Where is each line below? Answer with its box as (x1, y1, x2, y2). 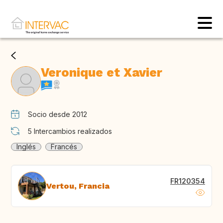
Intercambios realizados (34, 127, 112, 136)
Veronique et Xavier (41, 65, 162, 80)
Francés (51, 142, 77, 151)
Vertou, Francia (46, 181, 110, 191)
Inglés (16, 142, 36, 151)
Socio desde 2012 (28, 110, 87, 119)
